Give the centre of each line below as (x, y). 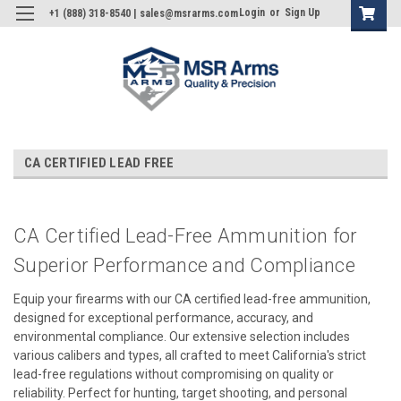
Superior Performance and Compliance (184, 265)
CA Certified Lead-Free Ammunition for (186, 235)
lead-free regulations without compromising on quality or (174, 374)
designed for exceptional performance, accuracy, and (163, 317)
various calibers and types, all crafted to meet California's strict (190, 355)
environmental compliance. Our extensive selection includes (182, 336)
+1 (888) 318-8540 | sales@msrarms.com (144, 13)
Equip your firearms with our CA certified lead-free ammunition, (192, 299)
